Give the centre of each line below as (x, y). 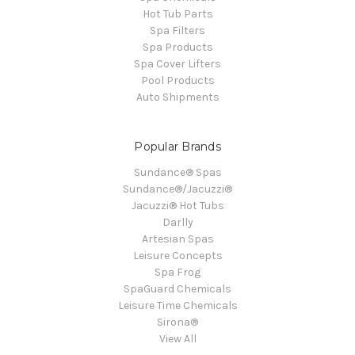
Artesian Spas (177, 239)
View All (177, 338)
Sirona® (177, 322)
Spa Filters (177, 30)
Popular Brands (177, 146)
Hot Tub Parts (177, 13)
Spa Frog (177, 272)
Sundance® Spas (177, 172)
